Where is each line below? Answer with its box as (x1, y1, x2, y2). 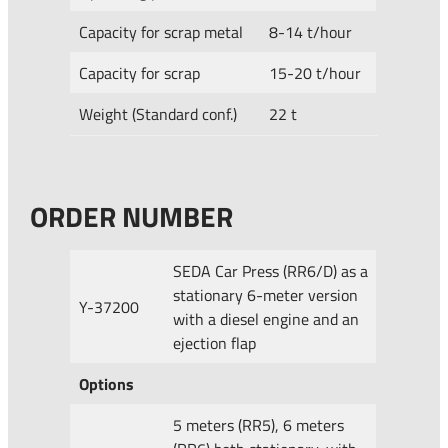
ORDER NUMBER (30, 196, 234, 239)
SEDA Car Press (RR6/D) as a (173, 259, 369, 284)
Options (79, 372, 135, 397)
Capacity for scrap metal (79, 19, 244, 44)
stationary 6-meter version (173, 283, 359, 308)
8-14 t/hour (269, 19, 353, 44)
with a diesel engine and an (173, 307, 360, 332)
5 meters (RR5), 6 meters (173, 413, 345, 438)
